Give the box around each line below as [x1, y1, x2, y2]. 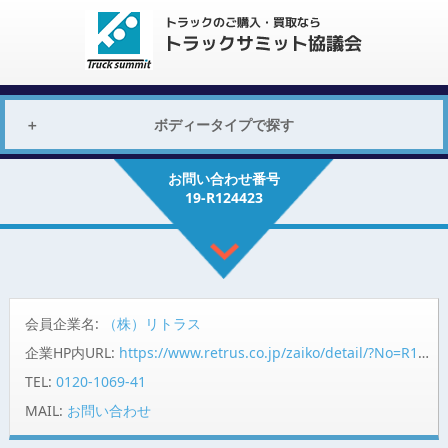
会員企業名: [24, 313, 103, 333]
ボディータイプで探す [154, 115, 294, 134]
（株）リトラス [102, 313, 201, 333]
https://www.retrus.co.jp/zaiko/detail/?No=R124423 [118, 342, 418, 362]
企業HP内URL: [24, 342, 119, 362]
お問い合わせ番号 [168, 169, 280, 188]
